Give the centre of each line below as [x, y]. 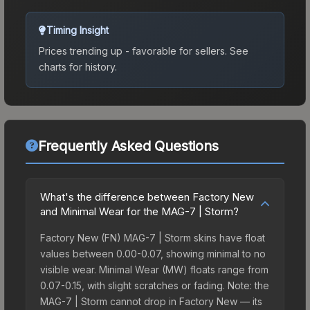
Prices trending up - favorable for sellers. [133, 51]
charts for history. [78, 66]
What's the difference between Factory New [147, 197]
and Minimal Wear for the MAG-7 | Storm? [139, 211]
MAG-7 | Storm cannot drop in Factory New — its [151, 301]
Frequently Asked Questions [128, 146]
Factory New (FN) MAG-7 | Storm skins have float [153, 237]
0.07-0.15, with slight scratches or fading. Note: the [155, 285]
